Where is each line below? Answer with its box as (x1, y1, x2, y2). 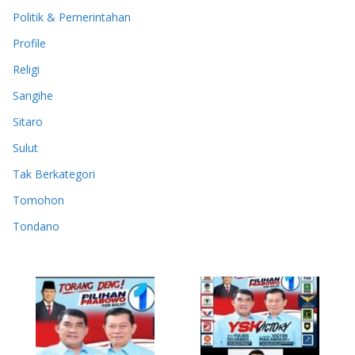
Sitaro (13, 114, 43, 130)
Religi (13, 62, 40, 78)
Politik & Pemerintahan (13, 10, 131, 25)
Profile (13, 36, 46, 52)
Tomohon (13, 193, 64, 208)
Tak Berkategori (13, 166, 95, 182)
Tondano (13, 219, 59, 235)
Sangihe (13, 88, 53, 104)
